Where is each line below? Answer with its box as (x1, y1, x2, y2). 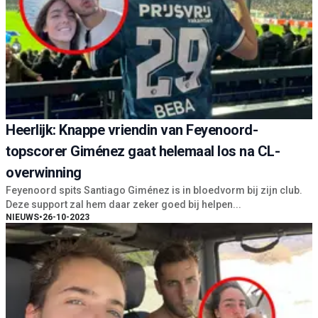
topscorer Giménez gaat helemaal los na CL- (6, 143, 280, 160)
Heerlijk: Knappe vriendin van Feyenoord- (6, 121, 258, 139)
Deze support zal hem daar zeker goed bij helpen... (6, 199, 241, 211)
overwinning (6, 164, 82, 182)
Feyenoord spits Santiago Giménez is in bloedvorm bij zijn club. (6, 185, 302, 197)
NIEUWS (6, 212, 39, 223)
